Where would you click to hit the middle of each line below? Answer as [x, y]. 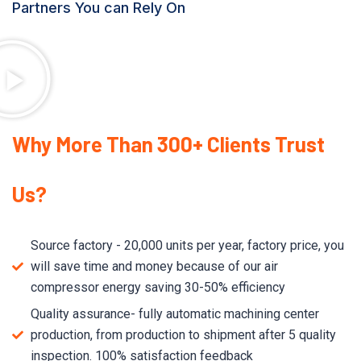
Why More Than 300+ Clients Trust [168, 143]
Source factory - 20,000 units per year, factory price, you [187, 245]
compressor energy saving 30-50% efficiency [158, 287]
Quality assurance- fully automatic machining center [174, 313]
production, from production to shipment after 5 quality [183, 334]
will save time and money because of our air [154, 266]
